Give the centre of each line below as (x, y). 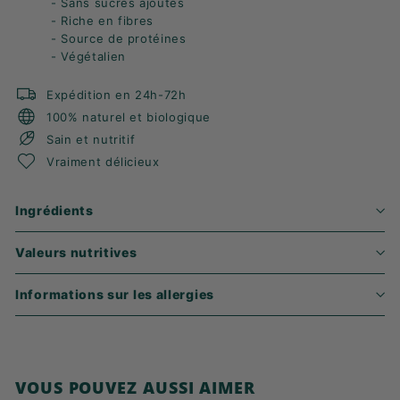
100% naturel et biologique (129, 117)
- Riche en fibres (103, 21)
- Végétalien (88, 56)
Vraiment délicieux (103, 161)
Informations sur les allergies (115, 294)
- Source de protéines (119, 38)
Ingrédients (54, 210)
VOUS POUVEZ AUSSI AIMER (135, 387)
